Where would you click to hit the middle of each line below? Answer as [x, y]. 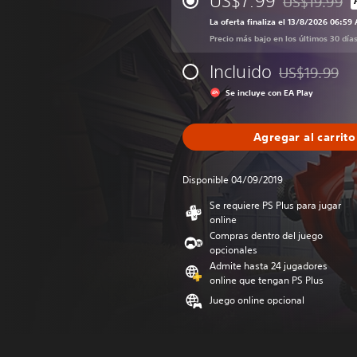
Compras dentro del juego [266, 235]
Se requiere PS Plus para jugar [275, 205]
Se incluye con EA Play [269, 92]
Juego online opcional [257, 300]
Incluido [241, 71]
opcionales [233, 250]
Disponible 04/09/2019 [233, 180]
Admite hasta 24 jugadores [269, 266]
